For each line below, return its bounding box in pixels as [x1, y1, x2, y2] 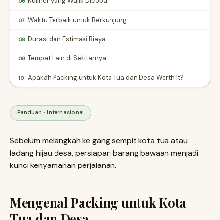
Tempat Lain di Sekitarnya [28, 54, 106, 62]
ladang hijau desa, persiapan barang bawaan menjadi [10, 148, 198, 158]
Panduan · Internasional [17, 109, 84, 116]
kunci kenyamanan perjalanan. [10, 160, 116, 170]
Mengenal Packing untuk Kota [10, 194, 186, 211]
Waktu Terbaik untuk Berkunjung [28, 16, 127, 24]
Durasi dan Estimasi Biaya [28, 35, 106, 43]
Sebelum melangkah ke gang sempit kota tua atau [10, 136, 188, 146]
